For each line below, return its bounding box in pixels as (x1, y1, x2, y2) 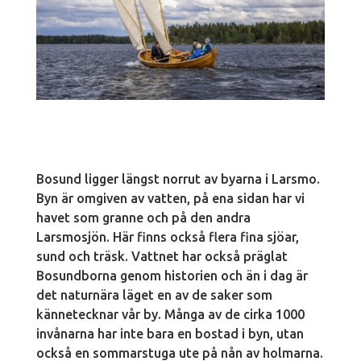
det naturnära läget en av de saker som (35, 287, 272, 302)
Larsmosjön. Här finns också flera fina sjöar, (35, 229, 299, 244)
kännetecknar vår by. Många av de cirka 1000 (35, 306, 305, 322)
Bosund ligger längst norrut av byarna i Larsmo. (35, 171, 320, 186)
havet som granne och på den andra (35, 210, 251, 225)
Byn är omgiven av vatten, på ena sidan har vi (35, 190, 305, 205)
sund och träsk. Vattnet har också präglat (35, 248, 288, 263)
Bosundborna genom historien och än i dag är (35, 268, 308, 283)
